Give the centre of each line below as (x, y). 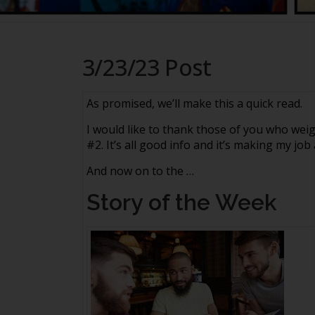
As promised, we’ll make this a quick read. (194, 103)
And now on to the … (140, 171)
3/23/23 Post (147, 67)
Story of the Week (182, 202)
